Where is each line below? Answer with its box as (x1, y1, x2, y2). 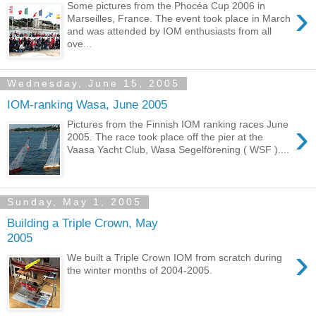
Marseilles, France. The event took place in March (67, 13, 291, 25)
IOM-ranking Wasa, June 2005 (7, 97, 167, 111)
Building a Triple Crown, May (7, 215, 158, 230)
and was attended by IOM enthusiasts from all (67, 25, 272, 37)
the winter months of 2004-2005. (67, 265, 213, 276)
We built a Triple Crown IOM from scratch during (67, 252, 283, 264)
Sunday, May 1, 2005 (7, 196, 142, 208)
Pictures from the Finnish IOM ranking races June (67, 119, 289, 130)
